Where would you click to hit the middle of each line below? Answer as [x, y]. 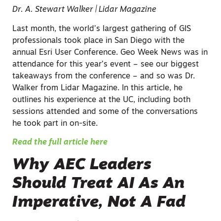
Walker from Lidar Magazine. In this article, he [97, 88]
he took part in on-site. [55, 124]
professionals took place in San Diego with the [98, 41]
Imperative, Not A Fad [99, 203]
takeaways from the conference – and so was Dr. [104, 76]
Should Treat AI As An [98, 184]
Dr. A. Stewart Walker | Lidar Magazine [84, 10]
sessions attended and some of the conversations [105, 112]
